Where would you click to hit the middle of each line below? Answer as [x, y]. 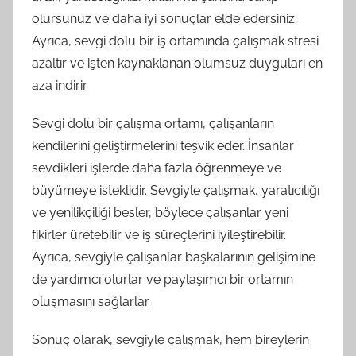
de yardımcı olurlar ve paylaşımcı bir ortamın [163, 280]
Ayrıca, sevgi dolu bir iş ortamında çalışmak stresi [175, 41]
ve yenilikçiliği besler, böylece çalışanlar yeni [160, 213]
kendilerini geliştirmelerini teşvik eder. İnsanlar [163, 146]
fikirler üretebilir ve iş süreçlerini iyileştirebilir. [159, 235]
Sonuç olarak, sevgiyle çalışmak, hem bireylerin [170, 340]
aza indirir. [60, 86]
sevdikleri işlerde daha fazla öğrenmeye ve [157, 168]
